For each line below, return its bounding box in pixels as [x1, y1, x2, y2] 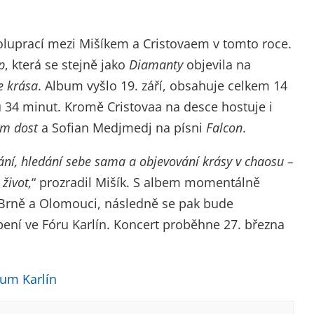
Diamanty [129, 56, 183, 74]
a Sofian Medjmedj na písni [38, 119, 206, 137]
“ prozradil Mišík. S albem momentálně [32, 174, 260, 191]
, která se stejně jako [5, 56, 129, 74]
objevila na [183, 56, 251, 74]
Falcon [206, 119, 243, 137]
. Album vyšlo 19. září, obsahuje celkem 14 [38, 77, 287, 95]
